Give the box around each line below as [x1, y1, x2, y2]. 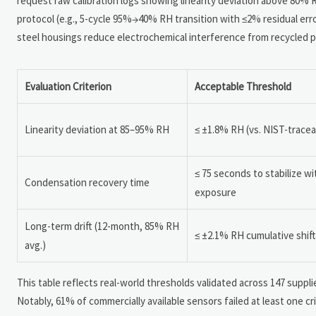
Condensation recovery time [25, 175, 150, 189]
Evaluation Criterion [25, 79, 111, 93]
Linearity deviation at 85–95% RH [25, 122, 169, 136]
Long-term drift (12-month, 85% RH [25, 219, 179, 233]
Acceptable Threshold [195, 79, 291, 93]
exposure [195, 185, 236, 199]
